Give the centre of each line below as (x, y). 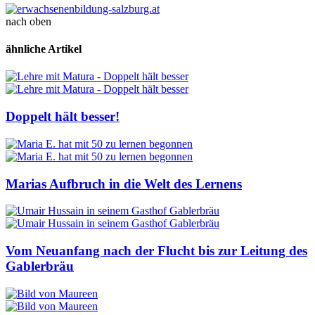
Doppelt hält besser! (63, 117)
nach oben (28, 21)
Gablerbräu (40, 266)
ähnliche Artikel (44, 49)
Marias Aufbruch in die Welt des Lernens (124, 184)
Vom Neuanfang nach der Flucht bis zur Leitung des (156, 250)
